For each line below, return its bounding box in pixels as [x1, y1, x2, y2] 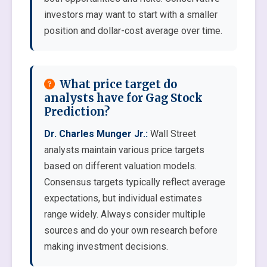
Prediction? [44, 105, 110, 119]
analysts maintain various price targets [44, 144, 204, 156]
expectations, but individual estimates [44, 193, 202, 204]
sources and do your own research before [44, 225, 218, 236]
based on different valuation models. [44, 160, 197, 172]
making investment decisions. [44, 241, 168, 252]
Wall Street [148, 128, 196, 139]
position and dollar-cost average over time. [44, 25, 222, 36]
